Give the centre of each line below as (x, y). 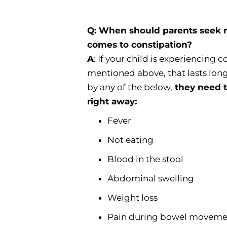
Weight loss (133, 198)
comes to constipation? (141, 45)
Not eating (130, 140)
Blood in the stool (145, 159)
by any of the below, (130, 87)
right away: (112, 101)
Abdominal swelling (151, 178)
